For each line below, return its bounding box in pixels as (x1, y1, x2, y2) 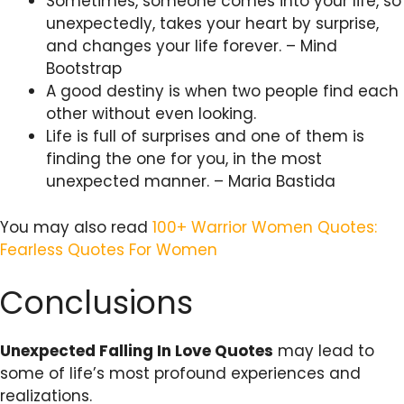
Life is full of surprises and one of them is (46, 125, 364, 148)
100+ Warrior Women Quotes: (152, 216, 377, 238)
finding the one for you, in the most (46, 148, 322, 170)
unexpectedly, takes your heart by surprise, (46, 13, 379, 35)
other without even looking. (46, 103, 256, 125)
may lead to (273, 340, 374, 363)
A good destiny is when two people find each (46, 80, 399, 103)
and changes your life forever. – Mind (46, 35, 337, 58)
